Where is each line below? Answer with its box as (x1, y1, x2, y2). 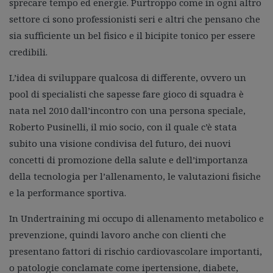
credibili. (9, 45, 48, 58)
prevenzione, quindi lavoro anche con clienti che (9, 228, 226, 241)
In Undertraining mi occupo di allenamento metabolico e (9, 211, 264, 224)
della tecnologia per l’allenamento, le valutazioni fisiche (9, 169, 261, 182)
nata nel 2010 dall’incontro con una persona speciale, (9, 104, 246, 116)
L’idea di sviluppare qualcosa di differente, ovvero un (9, 71, 246, 83)
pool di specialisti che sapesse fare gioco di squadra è (9, 87, 244, 100)
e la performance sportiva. (9, 186, 126, 199)
